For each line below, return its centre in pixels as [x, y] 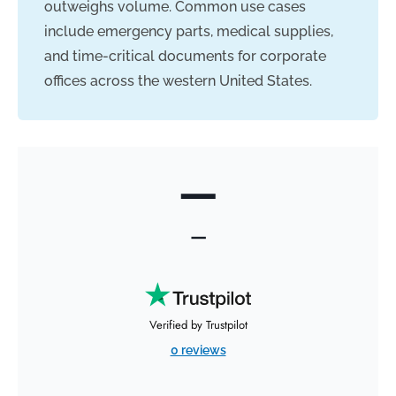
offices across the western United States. [178, 81]
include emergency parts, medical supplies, [189, 31]
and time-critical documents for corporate [185, 56]
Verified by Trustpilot [198, 325]
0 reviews [198, 350]
